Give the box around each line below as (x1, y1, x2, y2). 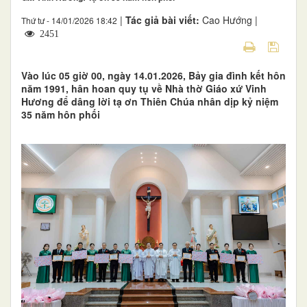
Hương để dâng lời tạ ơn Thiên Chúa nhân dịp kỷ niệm (21, 94, 278, 108)
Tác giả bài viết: (125, 12, 202, 27)
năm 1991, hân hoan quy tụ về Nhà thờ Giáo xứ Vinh (21, 81, 267, 95)
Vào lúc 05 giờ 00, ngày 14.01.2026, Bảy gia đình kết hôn (21, 68, 286, 82)
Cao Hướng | (202, 12, 258, 27)
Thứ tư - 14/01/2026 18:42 (21, 14, 117, 26)
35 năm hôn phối (21, 107, 100, 121)
